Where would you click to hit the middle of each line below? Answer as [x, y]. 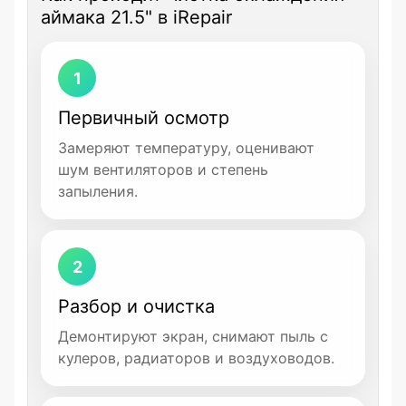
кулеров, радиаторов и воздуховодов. [196, 358]
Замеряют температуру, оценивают [186, 148]
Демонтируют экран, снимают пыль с [193, 336]
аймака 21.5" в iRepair [136, 17]
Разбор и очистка [136, 306]
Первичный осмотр [144, 118]
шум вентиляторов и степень [163, 169]
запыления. [98, 191]
